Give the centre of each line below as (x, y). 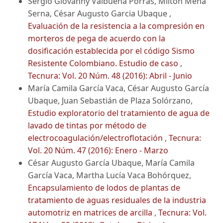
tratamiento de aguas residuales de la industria (117, 200)
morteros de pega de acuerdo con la (97, 39)
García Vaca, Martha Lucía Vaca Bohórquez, (110, 175)
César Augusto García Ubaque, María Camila (111, 163)
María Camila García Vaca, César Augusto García (118, 88)
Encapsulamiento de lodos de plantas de (104, 188)
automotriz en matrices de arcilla (91, 213)
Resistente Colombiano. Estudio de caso (104, 63)
